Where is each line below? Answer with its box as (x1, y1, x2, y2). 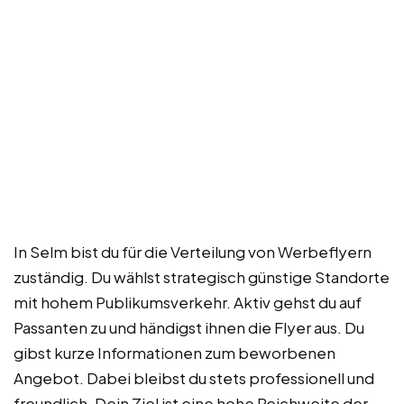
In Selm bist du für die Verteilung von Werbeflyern (14, 241, 372, 262)
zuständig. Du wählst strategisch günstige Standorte (14, 266, 390, 287)
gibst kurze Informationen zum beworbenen (14, 342, 335, 363)
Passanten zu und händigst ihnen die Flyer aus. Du (14, 317, 364, 337)
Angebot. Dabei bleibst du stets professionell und (14, 367, 374, 388)
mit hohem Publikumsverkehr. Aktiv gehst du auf (14, 291, 362, 312)
